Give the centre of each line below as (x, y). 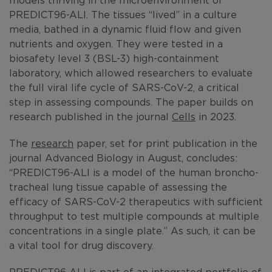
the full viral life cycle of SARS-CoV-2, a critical (124, 87)
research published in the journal (90, 116)
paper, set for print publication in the (165, 143)
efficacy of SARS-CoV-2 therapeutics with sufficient (136, 201)
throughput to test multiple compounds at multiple (134, 216)
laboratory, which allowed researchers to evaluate (131, 73)
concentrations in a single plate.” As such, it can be (132, 230)
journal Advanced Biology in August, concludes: (123, 158)
